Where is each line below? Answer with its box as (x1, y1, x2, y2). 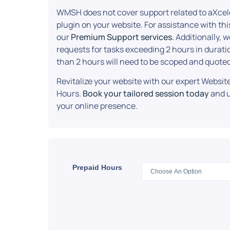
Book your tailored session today (83, 88, 209, 100)
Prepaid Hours (72, 163, 123, 171)
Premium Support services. (71, 31, 175, 43)
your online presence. (56, 100, 138, 112)
